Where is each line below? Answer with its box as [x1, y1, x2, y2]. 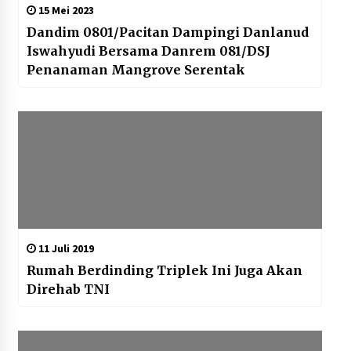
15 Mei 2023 [35, 3, 94, 18]
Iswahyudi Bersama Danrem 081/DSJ [26, 43, 270, 60]
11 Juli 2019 [35, 241, 94, 256]
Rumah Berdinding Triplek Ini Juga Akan [26, 262, 302, 279]
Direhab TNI [26, 281, 110, 298]
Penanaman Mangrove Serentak [26, 62, 245, 78]
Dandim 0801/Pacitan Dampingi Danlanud [26, 24, 309, 41]
